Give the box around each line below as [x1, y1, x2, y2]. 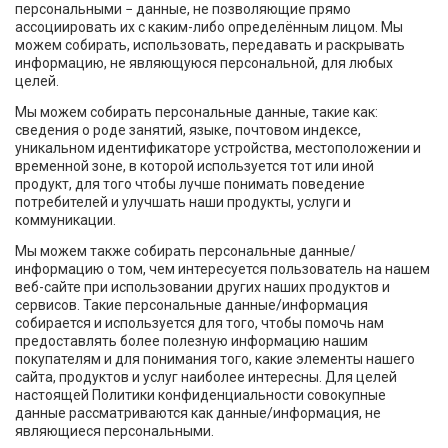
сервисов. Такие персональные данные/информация [15, 296, 368, 313]
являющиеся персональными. [15, 422, 214, 439]
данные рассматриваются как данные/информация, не [15, 404, 381, 421]
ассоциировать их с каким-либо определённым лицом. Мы [15, 19, 403, 36]
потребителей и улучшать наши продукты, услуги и [15, 194, 351, 211]
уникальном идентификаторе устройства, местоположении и [15, 140, 421, 157]
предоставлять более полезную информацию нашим [15, 332, 368, 349]
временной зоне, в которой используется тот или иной [15, 158, 374, 175]
